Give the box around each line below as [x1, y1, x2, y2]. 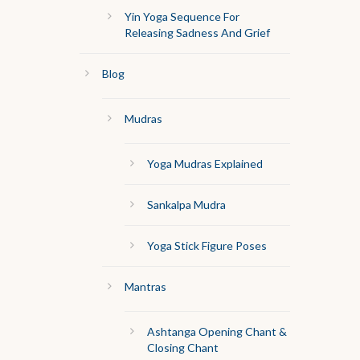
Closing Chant [146, 341, 219, 355]
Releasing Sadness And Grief [124, 26, 270, 40]
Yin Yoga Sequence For [124, 10, 239, 24]
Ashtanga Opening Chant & [146, 325, 287, 339]
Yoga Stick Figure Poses [146, 239, 267, 253]
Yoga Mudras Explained [146, 157, 263, 171]
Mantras [124, 280, 166, 294]
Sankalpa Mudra [146, 198, 226, 212]
